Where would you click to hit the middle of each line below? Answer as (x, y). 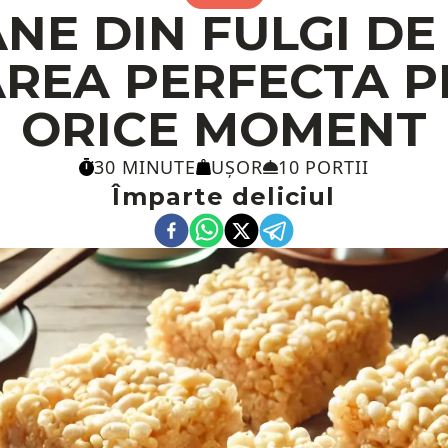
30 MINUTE (145, 167)
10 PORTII (323, 167)
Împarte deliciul (224, 196)
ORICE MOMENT (224, 129)
